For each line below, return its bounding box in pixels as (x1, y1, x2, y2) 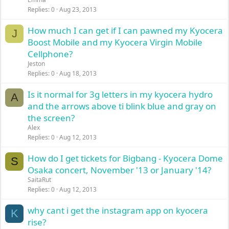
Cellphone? (28, 48, 73, 60)
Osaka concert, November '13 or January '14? (28, 164, 212, 176)
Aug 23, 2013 (59, 5, 97, 14)
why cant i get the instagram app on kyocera (28, 204, 209, 216)
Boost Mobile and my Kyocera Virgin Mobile (28, 36, 203, 48)
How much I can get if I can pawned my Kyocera (28, 25, 223, 36)
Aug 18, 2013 (59, 69, 97, 78)
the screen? (28, 112, 75, 124)
